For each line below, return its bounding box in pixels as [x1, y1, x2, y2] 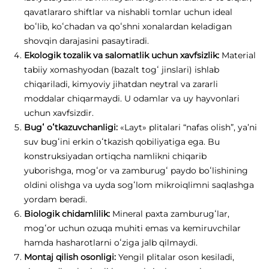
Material [219, 50, 256, 61]
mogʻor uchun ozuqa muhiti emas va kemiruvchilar [24, 223, 241, 234]
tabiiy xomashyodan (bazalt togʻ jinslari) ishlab [24, 64, 219, 76]
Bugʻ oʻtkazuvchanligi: [24, 122, 118, 133]
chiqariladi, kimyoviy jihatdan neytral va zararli [24, 79, 218, 90]
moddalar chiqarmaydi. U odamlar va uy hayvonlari [24, 93, 240, 104]
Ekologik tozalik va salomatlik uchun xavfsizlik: [24, 50, 219, 61]
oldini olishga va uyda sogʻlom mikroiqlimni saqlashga [24, 180, 254, 191]
